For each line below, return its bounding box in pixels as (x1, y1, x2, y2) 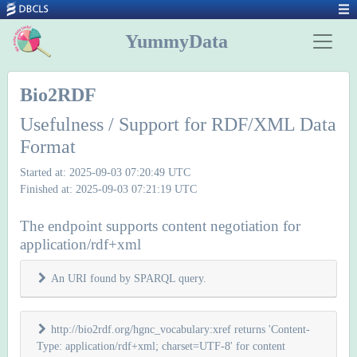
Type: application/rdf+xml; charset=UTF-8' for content (37, 339, 285, 352)
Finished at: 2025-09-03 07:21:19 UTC (20, 182, 197, 195)
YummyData (124, 31, 228, 52)
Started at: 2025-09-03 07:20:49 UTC (20, 166, 190, 178)
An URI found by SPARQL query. (51, 272, 206, 284)
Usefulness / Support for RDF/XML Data (20, 114, 336, 135)
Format (20, 136, 76, 157)
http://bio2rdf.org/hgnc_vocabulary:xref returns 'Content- (51, 323, 310, 335)
